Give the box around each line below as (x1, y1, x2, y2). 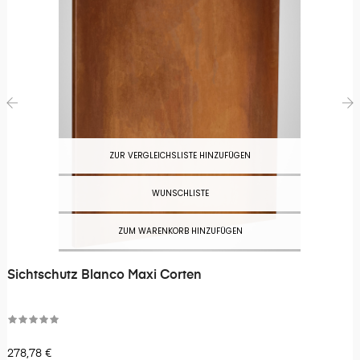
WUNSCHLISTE (151, 187, 209, 200)
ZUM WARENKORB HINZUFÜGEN (117, 225, 243, 238)
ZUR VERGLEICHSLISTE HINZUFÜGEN (109, 149, 251, 162)
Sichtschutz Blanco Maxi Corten (7, 269, 202, 283)
